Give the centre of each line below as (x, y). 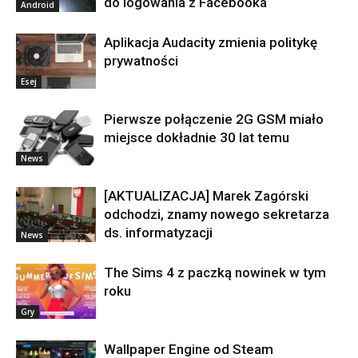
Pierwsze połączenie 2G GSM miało (214, 119)
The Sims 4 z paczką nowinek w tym (215, 273)
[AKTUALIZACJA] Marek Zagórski (206, 196)
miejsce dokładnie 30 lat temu (197, 138)
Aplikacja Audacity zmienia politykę (211, 43)
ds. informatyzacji (158, 233)
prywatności (141, 61)
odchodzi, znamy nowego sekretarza (217, 215)
